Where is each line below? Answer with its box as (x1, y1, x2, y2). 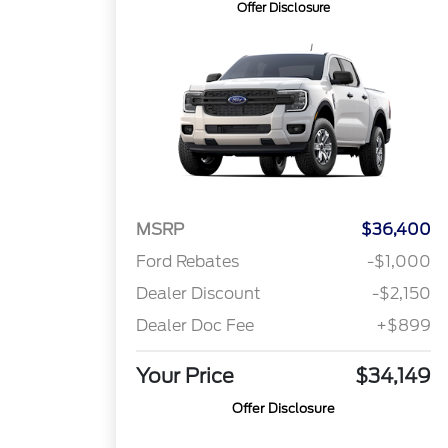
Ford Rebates (136, 252, 240, 272)
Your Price (136, 364, 235, 389)
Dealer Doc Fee (136, 316, 255, 336)
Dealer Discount (136, 284, 262, 304)
